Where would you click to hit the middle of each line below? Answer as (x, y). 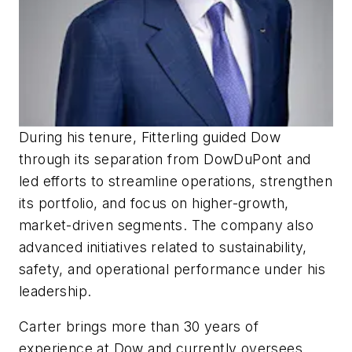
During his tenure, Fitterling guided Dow (150, 137)
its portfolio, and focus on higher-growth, (154, 203)
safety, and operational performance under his (172, 269)
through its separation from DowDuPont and (165, 159)
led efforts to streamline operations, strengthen (176, 181)
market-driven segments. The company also (166, 225)
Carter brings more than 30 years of (139, 327)
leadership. (55, 291)
